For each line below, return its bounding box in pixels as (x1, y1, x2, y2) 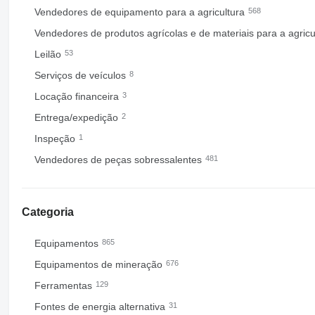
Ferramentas (34, 280, 95, 291)
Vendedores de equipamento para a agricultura (34, 6, 247, 18)
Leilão (34, 49, 64, 60)
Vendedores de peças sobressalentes (34, 154, 205, 165)
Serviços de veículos (34, 70, 129, 81)
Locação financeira (34, 91, 122, 102)
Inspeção (34, 133, 78, 144)
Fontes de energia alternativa (34, 301, 168, 312)
